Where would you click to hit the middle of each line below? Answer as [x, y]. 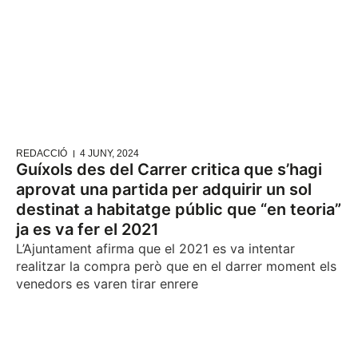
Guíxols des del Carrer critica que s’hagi [169, 170]
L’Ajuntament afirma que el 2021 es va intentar [155, 249]
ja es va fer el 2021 [88, 230]
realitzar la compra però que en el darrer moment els [176, 267]
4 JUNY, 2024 [109, 154]
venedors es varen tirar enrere [107, 284]
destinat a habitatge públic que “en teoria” [179, 210]
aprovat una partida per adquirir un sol [164, 190]
